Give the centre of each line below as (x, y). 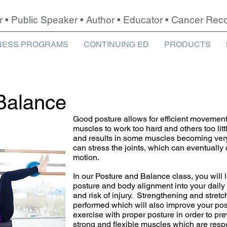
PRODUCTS (187, 44)
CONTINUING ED (116, 44)
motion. (86, 157)
